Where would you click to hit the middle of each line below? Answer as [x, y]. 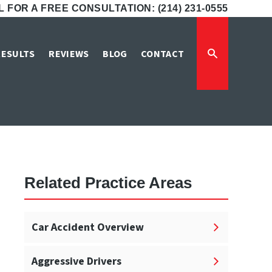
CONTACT [163, 54]
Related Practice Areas [108, 183]
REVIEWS [69, 54]
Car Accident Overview [88, 228]
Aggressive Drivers [76, 262]
